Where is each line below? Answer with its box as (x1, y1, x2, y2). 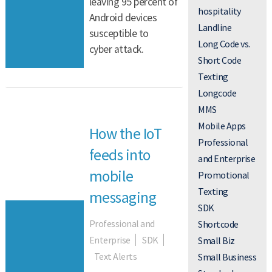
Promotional (198, 168, 250, 181)
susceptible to (89, 27, 149, 41)
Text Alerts (93, 250, 137, 263)
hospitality (198, 4, 241, 17)
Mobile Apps (198, 119, 246, 132)
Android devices (89, 11, 157, 25)
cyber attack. (89, 42, 144, 56)
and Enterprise (198, 152, 255, 165)
